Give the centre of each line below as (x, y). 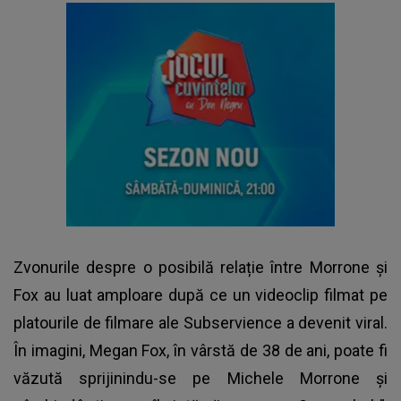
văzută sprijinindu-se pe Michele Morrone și (200, 378)
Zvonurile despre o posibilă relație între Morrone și (200, 267)
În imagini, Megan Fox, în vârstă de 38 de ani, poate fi (200, 350)
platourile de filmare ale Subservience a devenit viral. (200, 322)
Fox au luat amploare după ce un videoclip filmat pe (200, 294)
